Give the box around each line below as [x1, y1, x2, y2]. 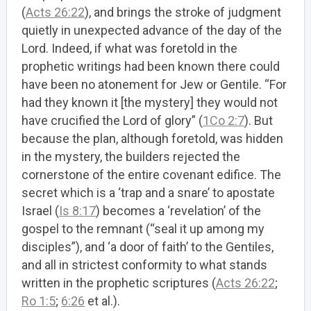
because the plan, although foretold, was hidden [22, 131, 283, 146]
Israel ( [22, 203, 59, 218]
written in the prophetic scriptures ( [22, 276, 216, 290]
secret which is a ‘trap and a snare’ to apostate [22, 185, 275, 200]
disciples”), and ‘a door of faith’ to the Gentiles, [22, 239, 274, 254]
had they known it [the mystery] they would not [22, 95, 278, 110]
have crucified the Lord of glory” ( [22, 113, 203, 128]
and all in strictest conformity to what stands [22, 258, 267, 272]
